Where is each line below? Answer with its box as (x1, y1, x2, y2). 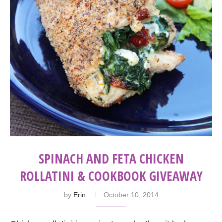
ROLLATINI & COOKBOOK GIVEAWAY (19, 167, 203, 185)
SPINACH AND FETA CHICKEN (38, 150, 184, 168)
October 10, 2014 (103, 191, 159, 199)
